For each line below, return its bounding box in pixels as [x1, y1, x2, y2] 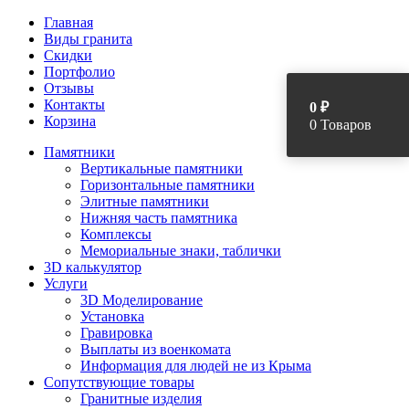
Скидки [44, 47, 92, 63]
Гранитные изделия [80, 391, 202, 406]
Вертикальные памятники [80, 161, 243, 176]
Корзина [44, 113, 96, 129]
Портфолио [44, 64, 115, 79]
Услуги [44, 276, 88, 291]
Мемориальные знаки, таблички [80, 243, 281, 258]
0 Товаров [309, 116, 372, 132]
